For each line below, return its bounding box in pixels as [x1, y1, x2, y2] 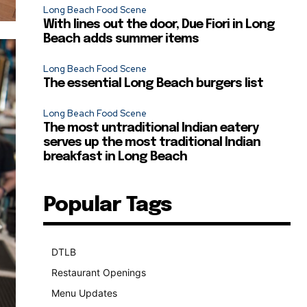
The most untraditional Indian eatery [43, 122, 259, 134]
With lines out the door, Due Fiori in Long [43, 19, 275, 31]
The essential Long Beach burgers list [43, 77, 264, 90]
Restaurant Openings [51, 267, 147, 278]
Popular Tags [43, 195, 173, 216]
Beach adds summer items [43, 33, 199, 45]
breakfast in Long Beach [43, 151, 188, 163]
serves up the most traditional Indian [43, 136, 261, 149]
